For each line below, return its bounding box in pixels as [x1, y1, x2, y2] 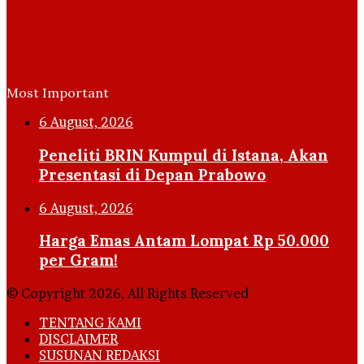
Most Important [6, 84, 109, 102]
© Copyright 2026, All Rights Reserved [6, 285, 249, 302]
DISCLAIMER [39, 331, 118, 348]
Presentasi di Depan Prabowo [39, 164, 266, 184]
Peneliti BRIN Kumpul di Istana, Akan [39, 145, 328, 165]
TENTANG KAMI [39, 314, 141, 331]
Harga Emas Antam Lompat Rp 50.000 [39, 231, 329, 251]
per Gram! [39, 250, 118, 271]
